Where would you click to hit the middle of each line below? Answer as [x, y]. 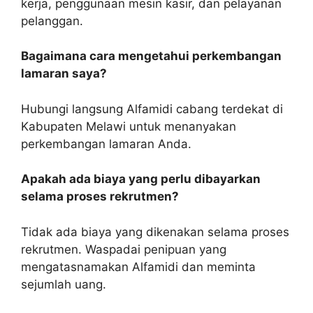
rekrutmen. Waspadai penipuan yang [124, 249]
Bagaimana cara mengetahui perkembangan [151, 56]
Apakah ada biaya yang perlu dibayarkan [141, 179]
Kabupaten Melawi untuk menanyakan [129, 126]
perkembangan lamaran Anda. [106, 144]
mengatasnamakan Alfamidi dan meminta [138, 267]
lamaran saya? [64, 74]
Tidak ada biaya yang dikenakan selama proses [155, 232]
